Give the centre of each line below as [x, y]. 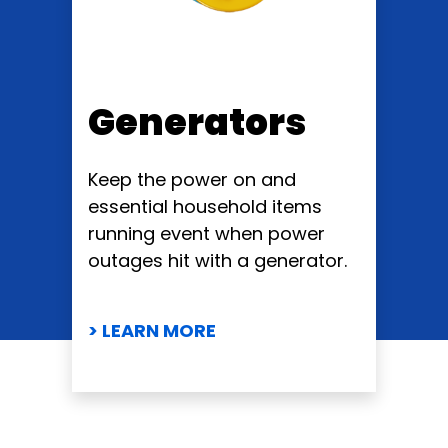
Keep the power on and [192, 179]
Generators [197, 122]
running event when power [206, 233]
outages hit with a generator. [217, 260]
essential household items [205, 206]
